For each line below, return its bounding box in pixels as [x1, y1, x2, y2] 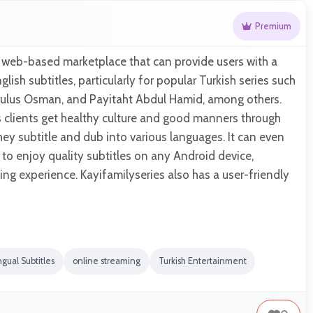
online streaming [72, 256, 140, 267]
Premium [255, 20, 292, 31]
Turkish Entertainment [158, 256, 247, 267]
